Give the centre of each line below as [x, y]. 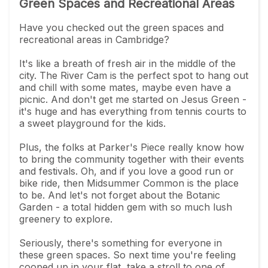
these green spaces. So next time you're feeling [127, 255]
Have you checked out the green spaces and [121, 27]
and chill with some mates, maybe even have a [125, 87]
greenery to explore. [66, 219]
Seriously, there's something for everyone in [121, 243]
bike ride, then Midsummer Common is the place [129, 183]
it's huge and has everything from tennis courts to [133, 111]
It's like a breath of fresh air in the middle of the [127, 63]
